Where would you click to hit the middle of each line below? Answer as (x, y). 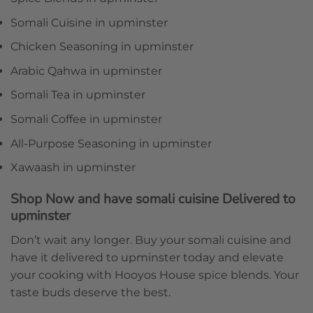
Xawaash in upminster (73, 168)
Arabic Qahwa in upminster (86, 71)
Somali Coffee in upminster (86, 119)
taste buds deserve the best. (90, 292)
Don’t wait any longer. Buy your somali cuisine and (151, 240)
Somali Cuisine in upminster (89, 22)
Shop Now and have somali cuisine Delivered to (153, 199)
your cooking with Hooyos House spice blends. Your (155, 275)
